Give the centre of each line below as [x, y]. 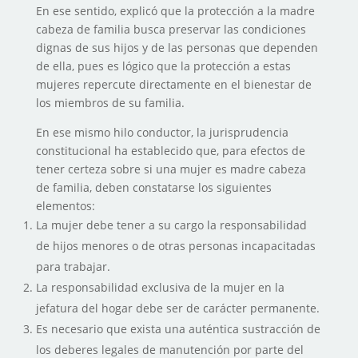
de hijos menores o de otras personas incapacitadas [175, 246]
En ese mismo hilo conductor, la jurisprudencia [162, 133]
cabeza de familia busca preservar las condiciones [171, 30]
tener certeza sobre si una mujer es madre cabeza [171, 169]
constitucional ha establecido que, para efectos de [170, 151]
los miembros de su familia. [110, 103]
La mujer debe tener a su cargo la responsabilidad [171, 225]
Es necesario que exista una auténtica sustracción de [178, 329]
